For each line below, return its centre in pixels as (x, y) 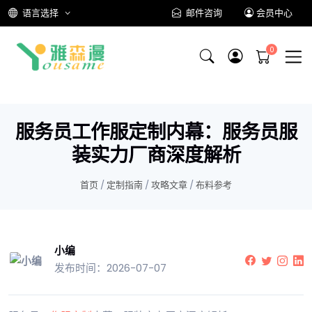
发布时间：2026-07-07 (110, 268)
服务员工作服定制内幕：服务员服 (156, 132)
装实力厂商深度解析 (156, 155)
